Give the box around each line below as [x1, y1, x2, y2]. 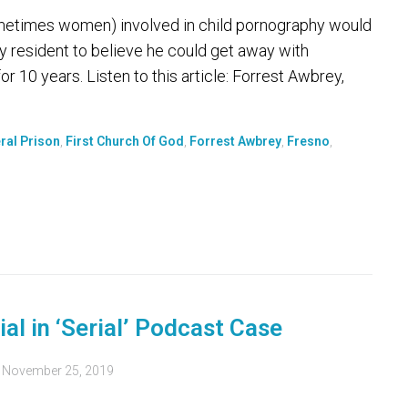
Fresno [287, 134, 330, 149]
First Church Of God [66, 134, 184, 149]
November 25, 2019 [2, 363, 114, 379]
